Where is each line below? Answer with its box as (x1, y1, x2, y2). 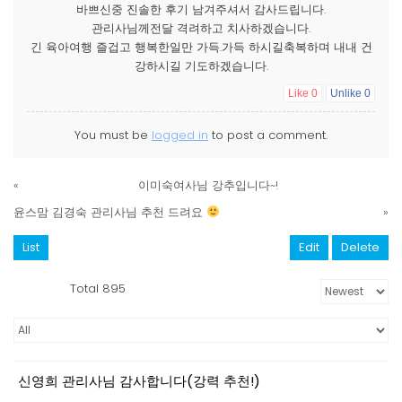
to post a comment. (208, 126, 328, 144)
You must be (74, 126, 152, 144)
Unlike (330, 86, 364, 100)
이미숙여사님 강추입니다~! (137, 176, 278, 194)
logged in (152, 126, 208, 144)
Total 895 (69, 279, 126, 297)
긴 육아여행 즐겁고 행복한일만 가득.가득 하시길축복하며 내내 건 (30, 38, 372, 56)
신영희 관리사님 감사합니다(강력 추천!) (18, 371, 260, 390)
